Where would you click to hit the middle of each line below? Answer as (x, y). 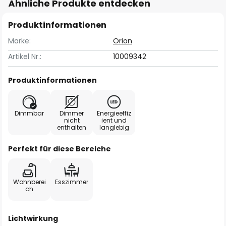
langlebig (114, 127)
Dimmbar (29, 113)
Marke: (19, 41)
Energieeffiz (114, 113)
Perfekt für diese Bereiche (60, 149)
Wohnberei (29, 182)
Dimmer (72, 113)
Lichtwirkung (33, 218)
